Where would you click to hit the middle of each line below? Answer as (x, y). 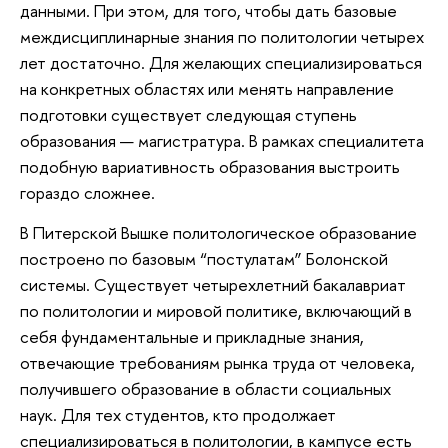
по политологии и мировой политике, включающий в (216, 310)
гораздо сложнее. (87, 193)
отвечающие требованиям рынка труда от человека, (217, 362)
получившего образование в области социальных (205, 388)
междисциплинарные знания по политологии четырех (222, 37)
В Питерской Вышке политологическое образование (218, 232)
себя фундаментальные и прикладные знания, (192, 336)
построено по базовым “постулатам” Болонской (204, 258)
